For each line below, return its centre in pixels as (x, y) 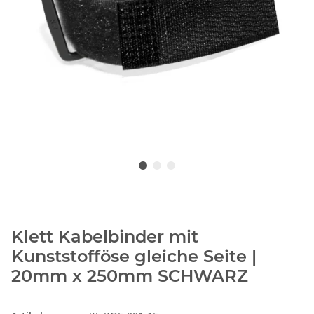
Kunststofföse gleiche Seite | (134, 257)
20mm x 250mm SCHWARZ (130, 276)
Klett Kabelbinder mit (105, 237)
